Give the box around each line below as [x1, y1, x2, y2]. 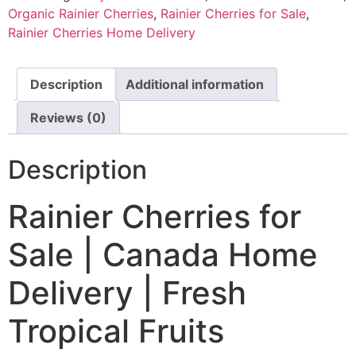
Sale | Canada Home [8, 234, 318, 274]
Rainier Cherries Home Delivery [8, 24, 195, 41]
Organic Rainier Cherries [8, 5, 153, 21]
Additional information [126, 75, 264, 92]
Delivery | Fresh [8, 273, 246, 312]
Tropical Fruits [8, 311, 224, 350]
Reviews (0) [30, 109, 106, 126]
